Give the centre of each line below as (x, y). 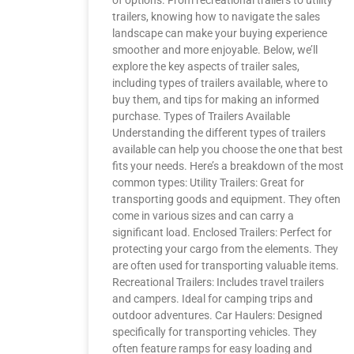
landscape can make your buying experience (220, 33)
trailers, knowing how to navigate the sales (216, 17)
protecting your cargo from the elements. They (225, 249)
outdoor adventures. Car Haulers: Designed (217, 315)
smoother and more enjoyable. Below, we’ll (215, 50)
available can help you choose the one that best (228, 149)
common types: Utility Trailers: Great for (208, 183)
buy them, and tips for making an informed (216, 100)
